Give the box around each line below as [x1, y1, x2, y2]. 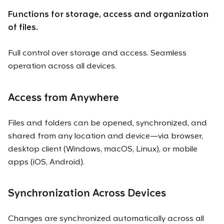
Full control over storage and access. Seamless [8, 48, 186, 58]
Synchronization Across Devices [8, 187, 166, 199]
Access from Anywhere [8, 91, 119, 103]
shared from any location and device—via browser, [8, 130, 203, 140]
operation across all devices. [8, 61, 116, 71]
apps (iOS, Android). [8, 156, 84, 166]
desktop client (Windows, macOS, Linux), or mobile [8, 143, 197, 153]
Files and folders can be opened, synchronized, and [8, 117, 207, 127]
